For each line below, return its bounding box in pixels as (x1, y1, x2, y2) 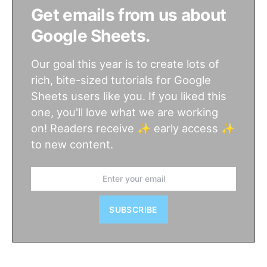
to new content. (31, 138, 113, 151)
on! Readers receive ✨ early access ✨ (31, 122, 235, 135)
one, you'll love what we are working (31, 105, 218, 119)
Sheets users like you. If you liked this (31, 89, 226, 103)
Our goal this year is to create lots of (31, 57, 219, 70)
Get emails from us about (31, 5, 226, 25)
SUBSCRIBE (109, 204, 158, 215)
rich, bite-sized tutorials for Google (31, 73, 211, 86)
